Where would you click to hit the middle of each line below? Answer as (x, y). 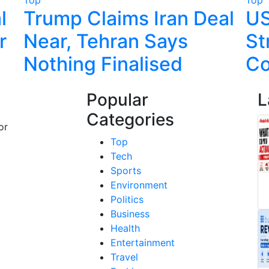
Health (125, 228)
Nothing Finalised (103, 64)
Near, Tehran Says (106, 41)
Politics (127, 199)
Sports (126, 170)
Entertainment (143, 242)
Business (130, 213)
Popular (117, 99)
